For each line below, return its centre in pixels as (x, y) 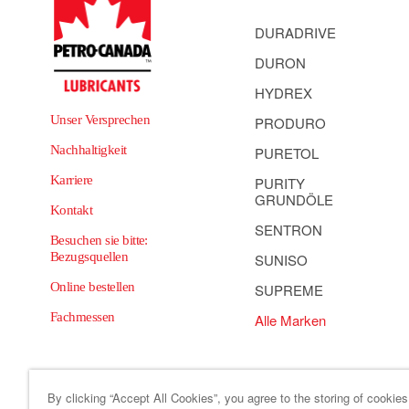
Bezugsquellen (89, 257)
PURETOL (287, 153)
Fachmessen (83, 317)
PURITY (280, 183)
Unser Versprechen (100, 120)
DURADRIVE (295, 32)
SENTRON (288, 230)
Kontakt (72, 210)
